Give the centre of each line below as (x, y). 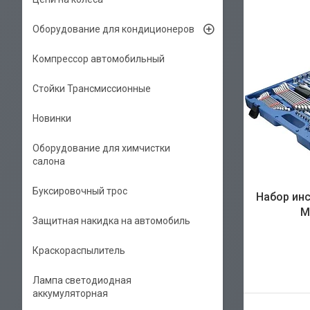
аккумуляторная (70, 293)
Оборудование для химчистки (101, 148)
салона (49, 161)
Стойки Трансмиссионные (92, 89)
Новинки (52, 118)
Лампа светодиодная (82, 280)
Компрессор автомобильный (99, 59)
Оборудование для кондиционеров (113, 29)
